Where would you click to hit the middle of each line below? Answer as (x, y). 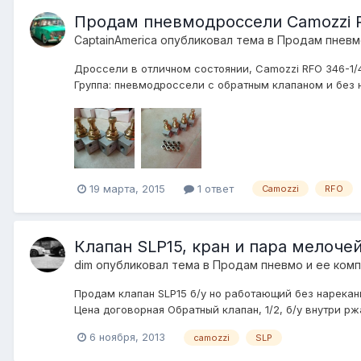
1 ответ (214, 188)
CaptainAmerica (116, 39)
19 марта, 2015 (127, 188)
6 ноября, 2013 (127, 337)
